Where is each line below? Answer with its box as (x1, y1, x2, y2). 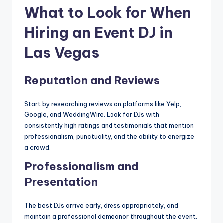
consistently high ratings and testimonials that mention (24, 121, 194, 130)
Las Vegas (24, 43, 99, 62)
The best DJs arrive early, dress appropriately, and (24, 201, 178, 210)
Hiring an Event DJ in (24, 23, 173, 42)
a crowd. (24, 143, 51, 152)
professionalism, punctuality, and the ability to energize (24, 132, 194, 141)
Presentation (24, 175, 98, 189)
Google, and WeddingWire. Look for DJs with (24, 111, 159, 119)
